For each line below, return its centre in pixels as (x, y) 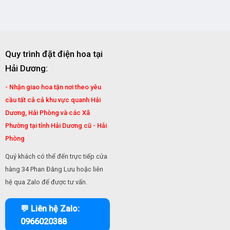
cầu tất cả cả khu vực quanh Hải (53, 100)
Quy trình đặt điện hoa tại (54, 54)
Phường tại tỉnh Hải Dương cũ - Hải (56, 126)
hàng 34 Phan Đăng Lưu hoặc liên (54, 169)
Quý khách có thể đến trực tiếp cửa (56, 156)
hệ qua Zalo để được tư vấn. (46, 182)
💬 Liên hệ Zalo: (50, 209)
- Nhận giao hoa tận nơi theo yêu (53, 87)
